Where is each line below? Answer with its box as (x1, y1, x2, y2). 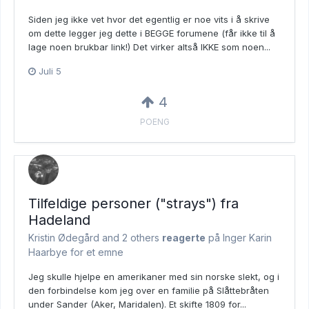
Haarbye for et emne (28, 246, 123, 258)
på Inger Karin (206, 231, 272, 243)
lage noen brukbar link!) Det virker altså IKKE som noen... (28, 41, 270, 52)
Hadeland (28, 211, 90, 228)
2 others (122, 231, 159, 243)
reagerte (162, 231, 206, 243)
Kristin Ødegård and (28, 231, 122, 243)
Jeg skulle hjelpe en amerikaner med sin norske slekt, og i (28, 270, 279, 282)
